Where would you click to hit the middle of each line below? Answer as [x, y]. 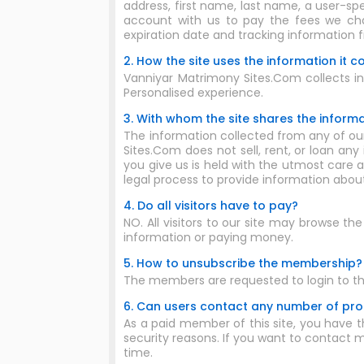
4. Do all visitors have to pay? [211, 206]
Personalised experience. [194, 93]
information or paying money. [209, 237]
